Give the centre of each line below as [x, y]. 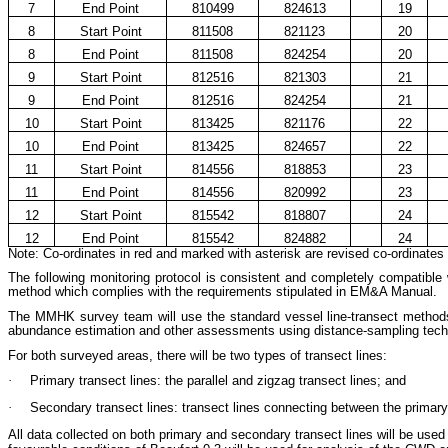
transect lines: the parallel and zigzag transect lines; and [242, 381]
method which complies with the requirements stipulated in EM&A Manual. [222, 292]
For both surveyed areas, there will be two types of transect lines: [199, 355]
